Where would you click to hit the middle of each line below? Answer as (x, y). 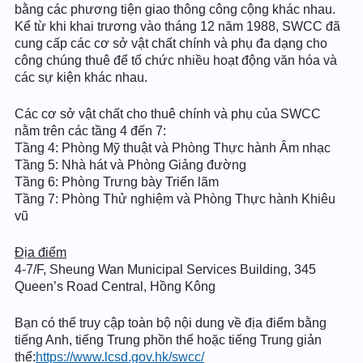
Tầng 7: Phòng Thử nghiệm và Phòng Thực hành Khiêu (175, 199)
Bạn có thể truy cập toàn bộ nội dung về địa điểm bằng (171, 323)
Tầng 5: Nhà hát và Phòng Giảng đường (130, 165)
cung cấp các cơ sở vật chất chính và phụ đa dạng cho (171, 43)
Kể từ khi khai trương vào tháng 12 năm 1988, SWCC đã (177, 26)
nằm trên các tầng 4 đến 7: (90, 131)
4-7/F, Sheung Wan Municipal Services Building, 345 (165, 269)
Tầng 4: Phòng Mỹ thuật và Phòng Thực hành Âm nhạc (173, 148)
